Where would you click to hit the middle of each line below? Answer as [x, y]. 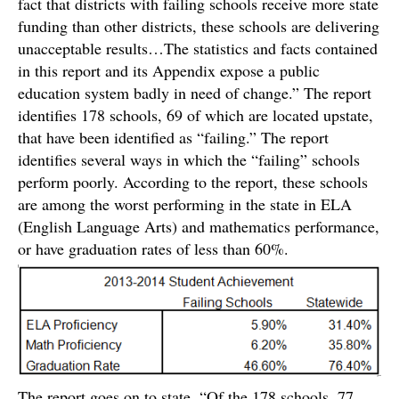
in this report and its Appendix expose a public [169, 70]
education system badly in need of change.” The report [195, 93]
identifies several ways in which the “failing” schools [189, 159]
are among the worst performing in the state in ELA [185, 204]
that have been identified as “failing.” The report [173, 137]
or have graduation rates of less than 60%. [153, 248]
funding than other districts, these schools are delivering [199, 26]
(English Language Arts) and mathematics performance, [199, 226]
